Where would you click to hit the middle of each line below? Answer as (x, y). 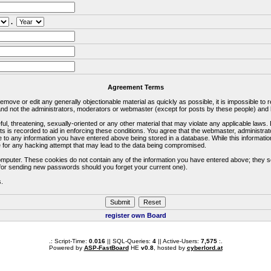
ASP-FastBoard (106, 248)
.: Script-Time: (69, 241)
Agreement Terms (135, 87)
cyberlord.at (204, 248)
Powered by (66, 248)
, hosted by (170, 248)
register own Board (135, 215)
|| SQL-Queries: (129, 241)
